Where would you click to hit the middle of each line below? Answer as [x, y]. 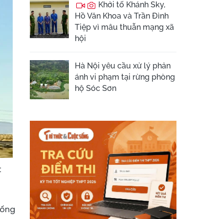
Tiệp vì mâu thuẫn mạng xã [124, 27]
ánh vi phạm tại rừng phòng [125, 77]
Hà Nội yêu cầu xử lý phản [123, 66]
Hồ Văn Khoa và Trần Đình [122, 16]
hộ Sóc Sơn [96, 88]
